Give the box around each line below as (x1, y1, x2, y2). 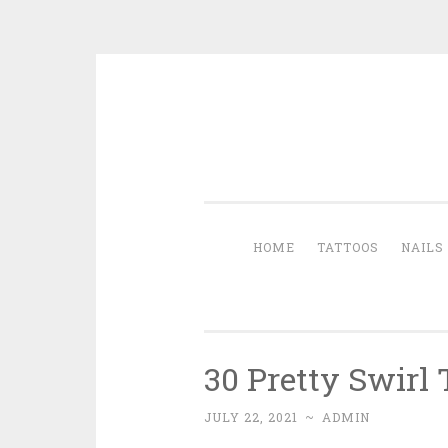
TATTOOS (317, 239, 379, 255)
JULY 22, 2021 (203, 409, 298, 425)
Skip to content (203, 111, 317, 131)
